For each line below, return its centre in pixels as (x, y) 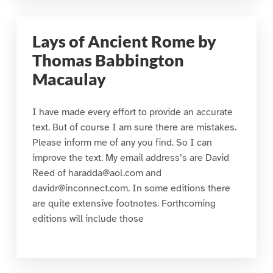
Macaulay (69, 79)
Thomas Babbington (108, 60)
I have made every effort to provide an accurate (132, 112)
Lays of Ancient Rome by (124, 41)
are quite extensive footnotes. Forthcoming (124, 203)
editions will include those (88, 218)
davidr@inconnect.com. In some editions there (131, 188)
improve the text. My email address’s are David (130, 158)
